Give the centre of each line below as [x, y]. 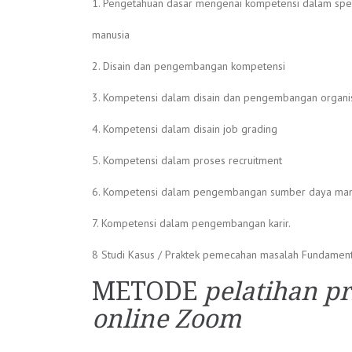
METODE [145, 291]
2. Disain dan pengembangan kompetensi [189, 66]
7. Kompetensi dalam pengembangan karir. [191, 223]
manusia [111, 35]
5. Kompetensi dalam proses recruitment [187, 160]
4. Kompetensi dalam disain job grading [185, 129]
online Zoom [167, 319]
